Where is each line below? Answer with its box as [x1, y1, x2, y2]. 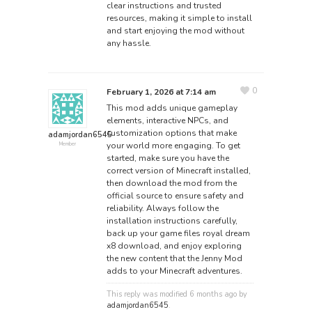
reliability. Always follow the [106, 203, 219, 214]
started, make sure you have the [106, 153, 229, 164]
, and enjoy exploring [159, 240, 242, 252]
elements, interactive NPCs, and [106, 115, 228, 127]
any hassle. [106, 37, 151, 49]
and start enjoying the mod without [106, 24, 244, 36]
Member [58, 141, 76, 148]
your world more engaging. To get [106, 140, 240, 152]
